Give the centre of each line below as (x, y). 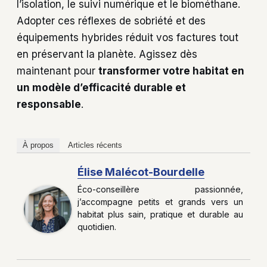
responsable (49, 104)
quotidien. (97, 226)
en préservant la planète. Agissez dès (107, 54)
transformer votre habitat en (171, 71)
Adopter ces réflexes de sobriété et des (111, 21)
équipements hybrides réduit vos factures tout (128, 37)
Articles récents (95, 145)
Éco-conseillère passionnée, (160, 189)
